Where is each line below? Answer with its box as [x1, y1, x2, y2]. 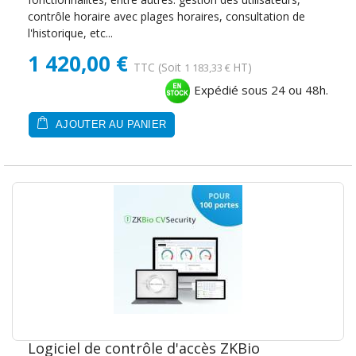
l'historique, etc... [28, 25, 113, 41]
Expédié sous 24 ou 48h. [191, 82, 328, 99]
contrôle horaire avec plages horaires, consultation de [28, 9, 305, 25]
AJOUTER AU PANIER [52, 119, 167, 131]
